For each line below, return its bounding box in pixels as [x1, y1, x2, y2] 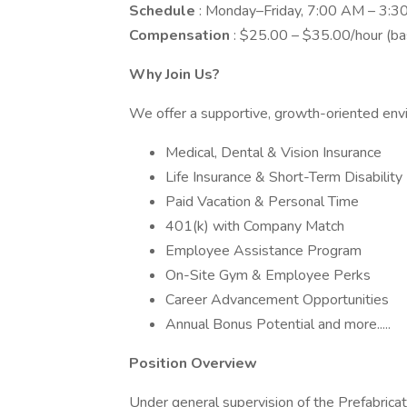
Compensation [129, 25, 233, 45]
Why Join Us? [129, 65, 220, 84]
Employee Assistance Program [165, 241, 362, 261]
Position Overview [129, 353, 257, 373]
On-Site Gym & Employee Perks [165, 265, 371, 285]
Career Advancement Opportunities [165, 290, 389, 310]
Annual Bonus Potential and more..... [165, 314, 391, 334]
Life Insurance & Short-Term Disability [165, 167, 402, 187]
